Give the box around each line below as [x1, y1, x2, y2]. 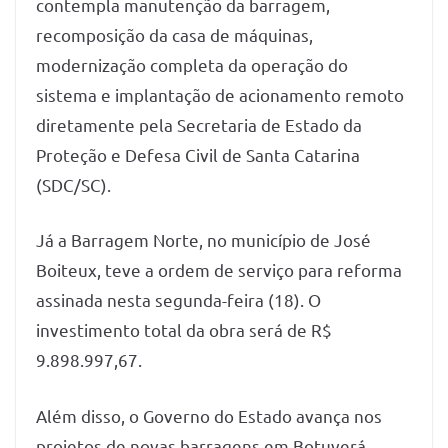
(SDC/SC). [36, 173, 115, 195]
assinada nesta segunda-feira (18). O [36, 289, 321, 311]
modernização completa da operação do [36, 53, 348, 75]
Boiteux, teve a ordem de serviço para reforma [36, 259, 402, 281]
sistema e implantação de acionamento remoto [36, 83, 404, 105]
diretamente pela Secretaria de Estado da [36, 113, 362, 135]
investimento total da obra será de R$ [36, 319, 332, 341]
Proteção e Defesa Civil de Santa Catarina [36, 143, 360, 165]
